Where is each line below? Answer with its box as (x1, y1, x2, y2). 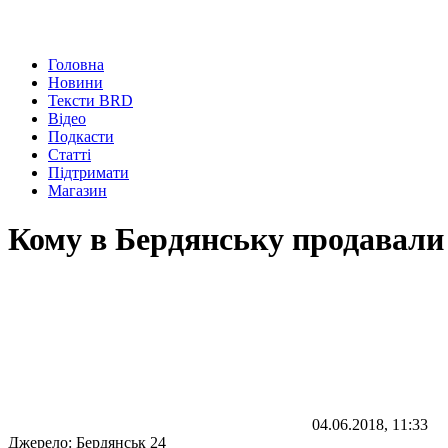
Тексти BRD (48, 92, 133, 109)
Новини (48, 74, 103, 91)
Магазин (48, 182, 107, 199)
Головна (48, 56, 104, 73)
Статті (48, 146, 91, 163)
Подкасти (48, 128, 114, 145)
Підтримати (48, 164, 129, 181)
